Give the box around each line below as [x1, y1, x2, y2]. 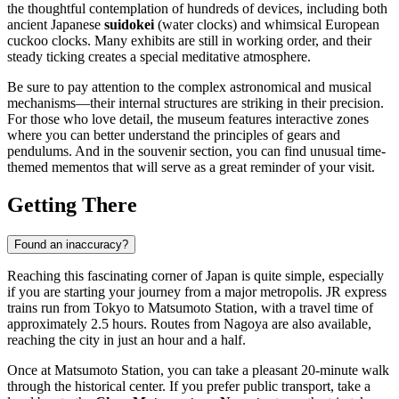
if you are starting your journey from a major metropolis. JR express [7, 283, 387, 299]
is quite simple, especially [238, 267, 384, 283]
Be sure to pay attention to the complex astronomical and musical [7, 78, 371, 94]
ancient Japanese [7, 16, 104, 32]
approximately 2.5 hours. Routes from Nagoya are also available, [7, 315, 371, 331]
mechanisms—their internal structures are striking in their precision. [7, 94, 384, 110]
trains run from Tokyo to [7, 299, 148, 315]
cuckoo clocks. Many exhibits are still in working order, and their [7, 32, 371, 48]
